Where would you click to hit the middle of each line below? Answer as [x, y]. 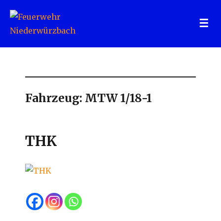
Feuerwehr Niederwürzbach [90, 51]
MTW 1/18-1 [119, 98]
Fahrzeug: [55, 98]
